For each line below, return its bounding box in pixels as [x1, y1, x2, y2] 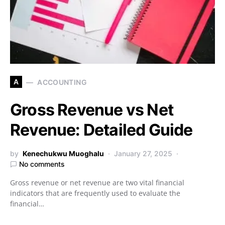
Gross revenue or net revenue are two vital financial [10, 178, 184, 187]
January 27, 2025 [114, 149, 172, 158]
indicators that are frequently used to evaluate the [10, 188, 180, 198]
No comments [19, 160, 65, 168]
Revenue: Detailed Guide [10, 120, 193, 140]
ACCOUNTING [37, 77, 87, 86]
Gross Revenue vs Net [10, 100, 174, 120]
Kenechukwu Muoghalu [23, 149, 104, 158]
